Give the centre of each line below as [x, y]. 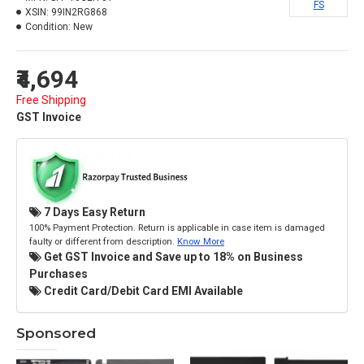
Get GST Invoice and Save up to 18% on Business [172, 256]
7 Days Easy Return [93, 212]
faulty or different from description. [103, 241]
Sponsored [56, 333]
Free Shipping [51, 100]
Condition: [48, 27]
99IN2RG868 [79, 12]
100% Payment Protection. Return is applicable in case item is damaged [177, 227]
